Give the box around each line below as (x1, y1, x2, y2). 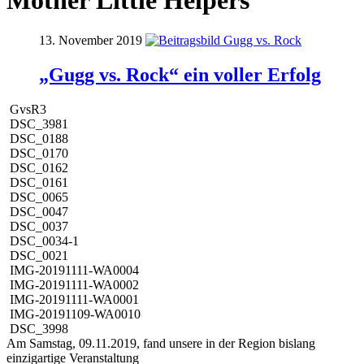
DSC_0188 (10, 131, 68, 145)
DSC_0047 (10, 204, 68, 219)
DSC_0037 (10, 219, 68, 233)
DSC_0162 (10, 160, 68, 175)
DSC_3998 (10, 321, 68, 336)
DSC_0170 (10, 145, 68, 160)
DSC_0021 (10, 248, 68, 262)
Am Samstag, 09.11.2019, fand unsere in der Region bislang (6, 336, 315, 350)
